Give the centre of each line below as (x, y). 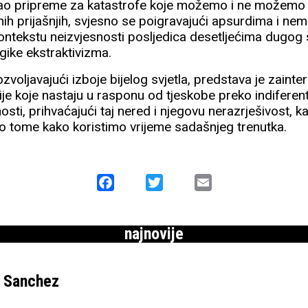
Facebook (137, 182)
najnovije (154, 234)
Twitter (179, 182)
